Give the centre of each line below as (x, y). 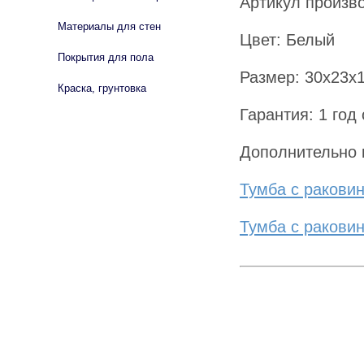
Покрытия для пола (106, 57)
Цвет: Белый (287, 39)
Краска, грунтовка (102, 88)
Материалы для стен (109, 26)
